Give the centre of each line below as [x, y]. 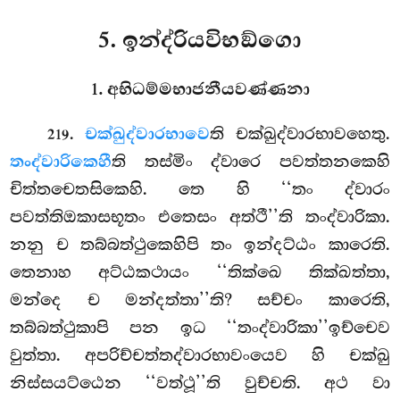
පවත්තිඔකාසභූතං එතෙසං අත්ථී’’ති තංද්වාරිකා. [200, 217]
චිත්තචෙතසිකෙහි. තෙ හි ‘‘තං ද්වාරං [200, 189]
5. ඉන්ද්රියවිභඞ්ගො [200, 41]
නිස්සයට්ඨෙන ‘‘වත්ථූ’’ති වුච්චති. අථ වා [200, 383]
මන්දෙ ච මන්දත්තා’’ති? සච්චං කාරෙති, [200, 300]
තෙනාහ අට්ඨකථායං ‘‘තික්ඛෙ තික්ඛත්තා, [200, 272]
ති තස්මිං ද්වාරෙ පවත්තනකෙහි [251, 161]
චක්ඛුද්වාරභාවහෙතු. [312, 133]
